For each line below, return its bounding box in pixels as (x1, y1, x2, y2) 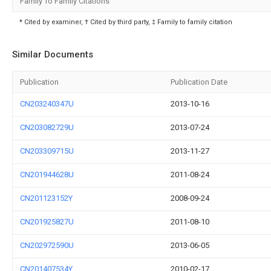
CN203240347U (20, 99, 74, 108)
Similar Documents (12, 49, 93, 60)
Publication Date (171, 77, 227, 87)
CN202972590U (20, 241, 74, 250)
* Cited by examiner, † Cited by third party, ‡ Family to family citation (19, 18, 232, 26)
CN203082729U (20, 123, 74, 132)
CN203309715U (20, 146, 74, 155)
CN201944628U (20, 170, 74, 179)
